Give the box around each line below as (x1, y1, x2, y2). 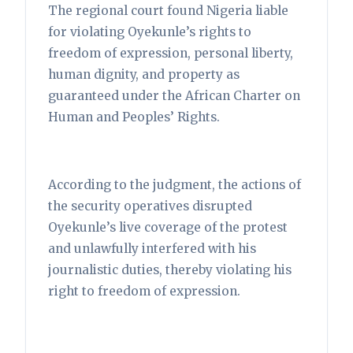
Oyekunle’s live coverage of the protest (48, 219, 288, 235)
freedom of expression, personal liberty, (48, 45, 293, 61)
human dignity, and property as (48, 66, 240, 82)
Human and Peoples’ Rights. (48, 109, 220, 124)
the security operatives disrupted (48, 198, 252, 214)
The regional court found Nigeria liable (48, 2, 288, 18)
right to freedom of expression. (48, 283, 240, 299)
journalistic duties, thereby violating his (48, 262, 292, 277)
